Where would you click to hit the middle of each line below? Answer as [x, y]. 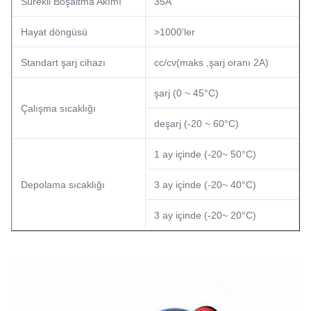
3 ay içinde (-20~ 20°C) [205, 215]
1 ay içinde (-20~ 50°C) [205, 154]
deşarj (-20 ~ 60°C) [196, 124]
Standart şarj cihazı [63, 62]
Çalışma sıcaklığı [58, 108]
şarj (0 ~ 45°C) [186, 93]
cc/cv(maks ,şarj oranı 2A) [211, 62]
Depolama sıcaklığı [63, 185]
